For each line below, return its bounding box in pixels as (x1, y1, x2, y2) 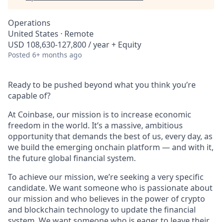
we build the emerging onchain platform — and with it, (8, 142, 214, 153)
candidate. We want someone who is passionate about (8, 182, 213, 193)
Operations (8, 17, 51, 28)
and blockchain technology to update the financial (8, 204, 196, 215)
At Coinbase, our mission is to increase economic (8, 109, 191, 120)
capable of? (8, 90, 51, 101)
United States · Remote (8, 28, 94, 39)
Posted (8, 50, 30, 59)
